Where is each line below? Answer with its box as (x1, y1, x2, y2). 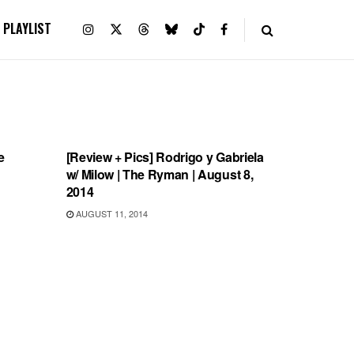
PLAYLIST (3, 19, 51, 38)
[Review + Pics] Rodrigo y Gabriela (66, 148, 264, 166)
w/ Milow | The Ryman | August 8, (66, 165, 254, 183)
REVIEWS (79, 117, 121, 130)
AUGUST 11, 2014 (73, 207, 148, 220)
